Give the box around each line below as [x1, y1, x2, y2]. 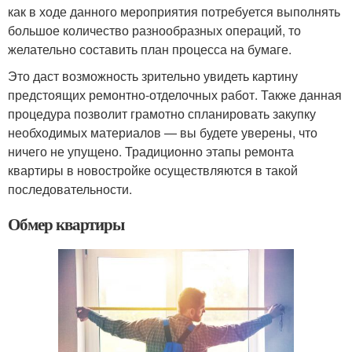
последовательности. [8, 180, 132, 199]
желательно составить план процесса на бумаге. [8, 40, 291, 59]
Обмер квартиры [8, 212, 125, 236]
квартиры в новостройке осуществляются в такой [8, 161, 298, 180]
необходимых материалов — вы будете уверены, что [8, 123, 317, 142]
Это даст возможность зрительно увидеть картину [8, 67, 298, 86]
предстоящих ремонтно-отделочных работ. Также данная [8, 86, 342, 104]
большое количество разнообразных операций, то [8, 21, 301, 40]
